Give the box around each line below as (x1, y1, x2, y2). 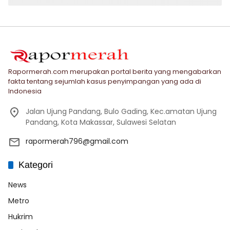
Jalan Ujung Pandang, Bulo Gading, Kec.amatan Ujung (26, 106, 217, 117)
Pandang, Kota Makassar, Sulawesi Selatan (26, 117, 176, 127)
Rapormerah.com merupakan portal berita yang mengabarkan (8, 66, 221, 76)
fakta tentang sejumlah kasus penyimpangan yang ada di (8, 76, 201, 86)
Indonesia (8, 86, 42, 96)
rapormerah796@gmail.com (26, 136, 128, 146)
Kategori (18, 159, 53, 170)
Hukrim (8, 211, 33, 222)
